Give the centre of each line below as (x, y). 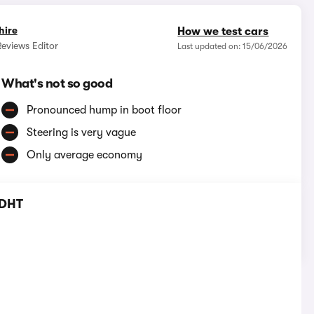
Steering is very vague (82, 133)
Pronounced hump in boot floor (104, 110)
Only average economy (85, 155)
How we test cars (223, 32)
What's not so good (57, 84)
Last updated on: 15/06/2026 (233, 47)
